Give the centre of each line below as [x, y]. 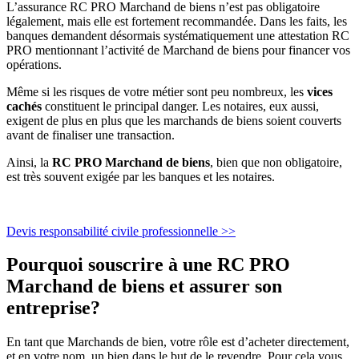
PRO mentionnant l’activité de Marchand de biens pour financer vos [178, 50]
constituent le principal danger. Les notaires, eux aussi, [180, 106]
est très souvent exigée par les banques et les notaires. [141, 176]
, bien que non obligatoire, [276, 162]
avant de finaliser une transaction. [91, 135]
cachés [24, 106]
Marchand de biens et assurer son [144, 286]
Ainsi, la [29, 162]
